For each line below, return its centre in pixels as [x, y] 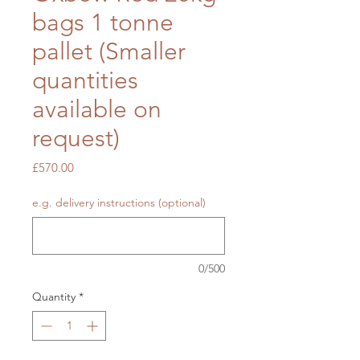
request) [76, 139]
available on [97, 110]
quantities [85, 81]
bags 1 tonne [103, 23]
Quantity [54, 297]
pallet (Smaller [109, 52]
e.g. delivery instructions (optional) [119, 203]
